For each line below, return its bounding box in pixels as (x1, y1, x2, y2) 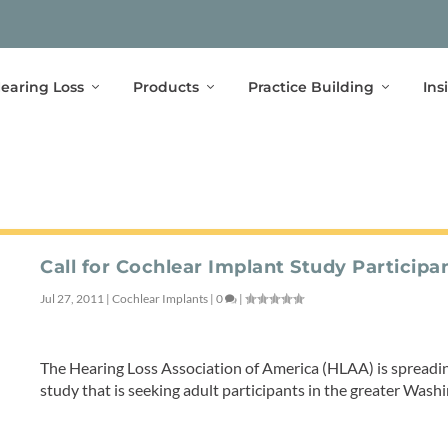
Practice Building (247, 77, 374, 96)
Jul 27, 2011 (40, 290, 105, 306)
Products (132, 77, 199, 96)
